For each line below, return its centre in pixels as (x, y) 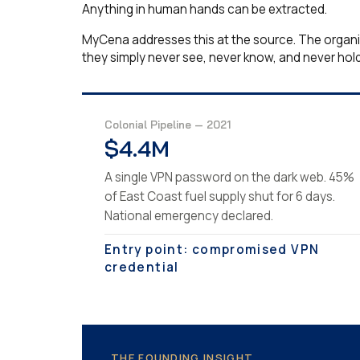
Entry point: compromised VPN (212, 249)
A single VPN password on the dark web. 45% (229, 177)
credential (142, 267)
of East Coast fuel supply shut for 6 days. (220, 196)
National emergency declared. (189, 215)
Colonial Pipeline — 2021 (168, 124)
